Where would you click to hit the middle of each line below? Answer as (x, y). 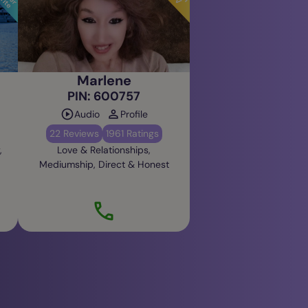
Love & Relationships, (104, 150)
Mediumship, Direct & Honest (104, 164)
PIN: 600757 (104, 96)
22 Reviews (74, 133)
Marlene (104, 80)
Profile (134, 114)
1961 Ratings (132, 133)
